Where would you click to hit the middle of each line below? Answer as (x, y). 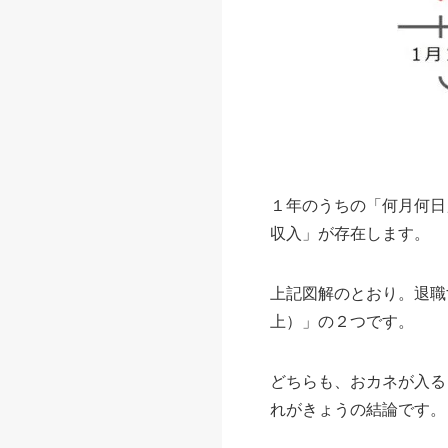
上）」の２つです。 (342, 321)
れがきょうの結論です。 (358, 409)
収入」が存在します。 (350, 233)
